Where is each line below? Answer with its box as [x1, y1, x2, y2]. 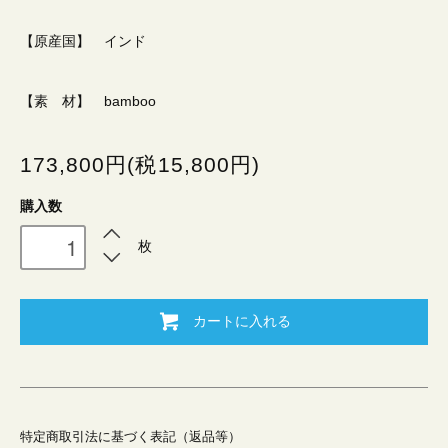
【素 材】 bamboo [20, 93, 156, 110]
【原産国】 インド [20, 33, 146, 50]
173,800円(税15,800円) [20, 153, 260, 177]
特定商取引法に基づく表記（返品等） [20, 430, 241, 445]
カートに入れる [192, 310, 291, 331]
